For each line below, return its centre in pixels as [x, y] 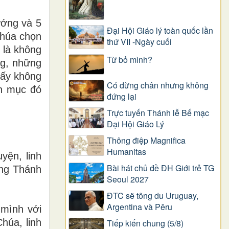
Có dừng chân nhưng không [158, 85]
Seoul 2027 [128, 179]
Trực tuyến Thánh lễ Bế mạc [158, 113]
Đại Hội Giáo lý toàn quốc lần [160, 30]
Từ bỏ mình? [130, 60]
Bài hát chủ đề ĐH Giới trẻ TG [161, 168]
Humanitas [127, 152]
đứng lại [122, 97]
